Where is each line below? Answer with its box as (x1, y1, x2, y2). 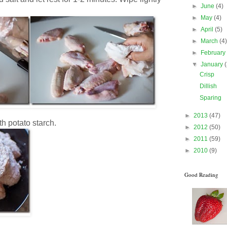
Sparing (199, 94, 221, 101)
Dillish (199, 83, 217, 90)
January (201, 61, 225, 68)
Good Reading (184, 171, 218, 178)
